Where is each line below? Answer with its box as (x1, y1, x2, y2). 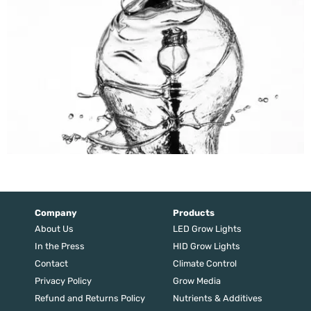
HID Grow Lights (172, 240, 240, 251)
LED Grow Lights (172, 223, 242, 234)
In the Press (34, 240, 85, 251)
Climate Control (172, 258, 237, 269)
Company (34, 207, 77, 218)
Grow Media (172, 275, 221, 286)
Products (172, 207, 215, 218)
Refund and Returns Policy (34, 292, 145, 303)
